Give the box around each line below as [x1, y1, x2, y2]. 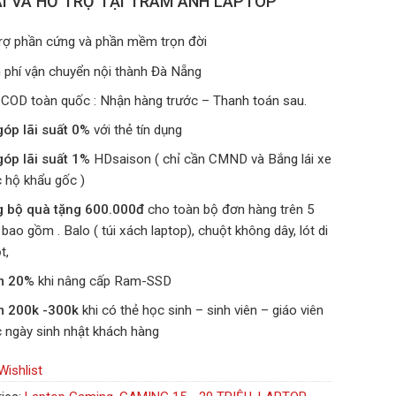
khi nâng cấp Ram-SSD [37, 273, 171, 290]
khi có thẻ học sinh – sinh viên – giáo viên [81, 302, 324, 319]
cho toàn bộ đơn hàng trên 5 [147, 202, 315, 218]
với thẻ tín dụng [93, 121, 182, 138]
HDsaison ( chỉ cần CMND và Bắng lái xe [93, 150, 331, 167]
